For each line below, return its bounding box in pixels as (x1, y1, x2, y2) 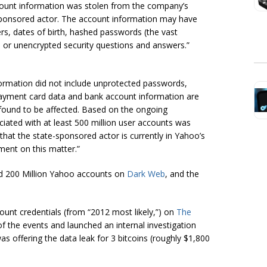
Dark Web (127, 168, 165, 180)
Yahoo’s (172, 130, 205, 142)
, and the (165, 168, 199, 180)
